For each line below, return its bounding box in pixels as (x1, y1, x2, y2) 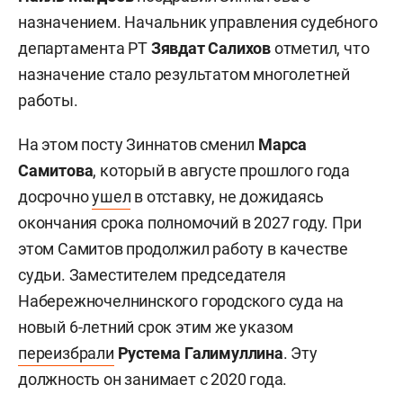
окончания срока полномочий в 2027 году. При (18, 212, 362, 232)
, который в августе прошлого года (93, 160, 350, 180)
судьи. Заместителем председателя (18, 264, 286, 284)
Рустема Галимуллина (117, 343, 283, 363)
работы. (18, 90, 78, 110)
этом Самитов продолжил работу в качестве (18, 238, 348, 258)
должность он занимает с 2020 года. (18, 369, 288, 389)
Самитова (18, 160, 94, 180)
